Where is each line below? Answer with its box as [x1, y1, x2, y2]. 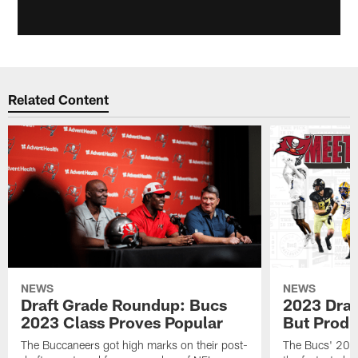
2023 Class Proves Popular [21, 312, 224, 332]
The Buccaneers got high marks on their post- [21, 337, 249, 352]
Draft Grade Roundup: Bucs [21, 294, 228, 314]
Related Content [8, 90, 109, 107]
